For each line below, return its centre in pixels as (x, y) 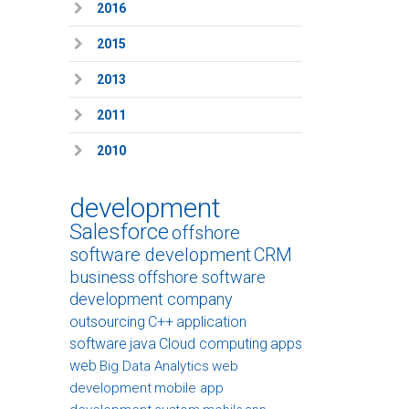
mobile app (189, 388)
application (211, 322)
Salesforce (119, 232)
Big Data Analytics (154, 366)
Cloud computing (213, 344)
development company (151, 299)
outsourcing (107, 322)
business (102, 277)
